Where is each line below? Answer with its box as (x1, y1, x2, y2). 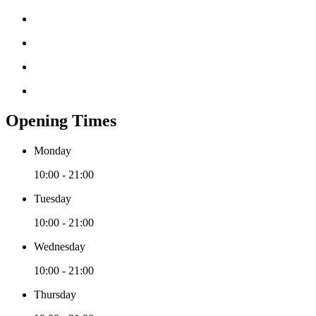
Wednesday (34, 240, 85, 253)
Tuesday (34, 192, 71, 205)
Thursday (34, 288, 76, 300)
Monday (34, 144, 71, 157)
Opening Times (6, 111, 116, 130)
